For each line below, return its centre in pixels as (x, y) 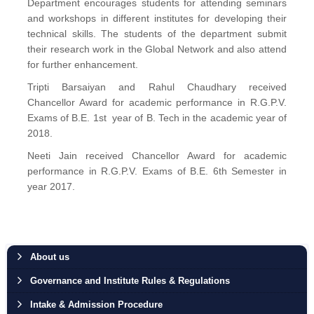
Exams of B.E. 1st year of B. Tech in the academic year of (157, 118)
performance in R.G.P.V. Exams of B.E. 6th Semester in (157, 171)
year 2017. (51, 186)
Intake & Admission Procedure (96, 305)
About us (49, 257)
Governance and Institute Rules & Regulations (130, 281)
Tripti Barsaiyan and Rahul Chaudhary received (157, 87)
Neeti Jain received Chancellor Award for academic (157, 156)
